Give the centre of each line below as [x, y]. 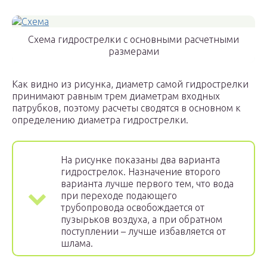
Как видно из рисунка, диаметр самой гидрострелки [130, 84]
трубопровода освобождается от [133, 208]
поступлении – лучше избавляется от [143, 232]
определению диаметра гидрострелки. [100, 120]
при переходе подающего [119, 196]
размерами [133, 52]
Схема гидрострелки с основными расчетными [133, 40]
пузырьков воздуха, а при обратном [142, 220]
